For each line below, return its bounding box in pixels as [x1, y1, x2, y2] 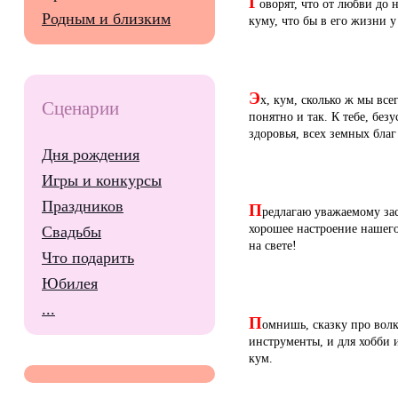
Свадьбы [42, 223, 101, 242]
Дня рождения [42, 146, 139, 164]
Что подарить [42, 249, 134, 267]
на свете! [249, 238, 297, 253]
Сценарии [42, 99, 119, 119]
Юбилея [42, 275, 98, 293]
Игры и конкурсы [42, 171, 162, 190]
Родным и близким [42, 10, 171, 28]
